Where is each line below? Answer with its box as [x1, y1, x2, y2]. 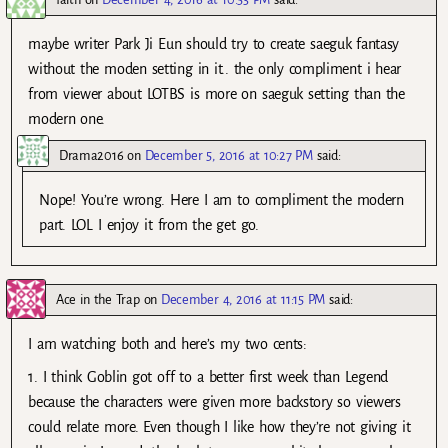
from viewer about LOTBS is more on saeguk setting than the [28, 85, 405, 102]
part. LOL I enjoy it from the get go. [39, 216, 259, 233]
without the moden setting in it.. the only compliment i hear [28, 60, 402, 77]
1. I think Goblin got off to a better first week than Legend [28, 369, 388, 386]
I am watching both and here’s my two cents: [28, 335, 307, 352]
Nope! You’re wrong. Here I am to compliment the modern [39, 191, 404, 208]
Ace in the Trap [56, 291, 140, 307]
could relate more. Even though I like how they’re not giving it [28, 419, 411, 436]
